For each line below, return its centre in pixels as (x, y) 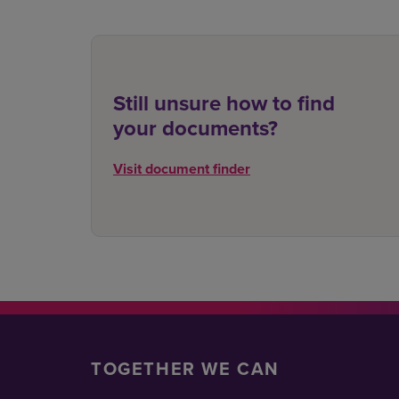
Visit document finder (182, 169)
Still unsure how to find (224, 103)
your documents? (195, 128)
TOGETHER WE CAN (185, 368)
